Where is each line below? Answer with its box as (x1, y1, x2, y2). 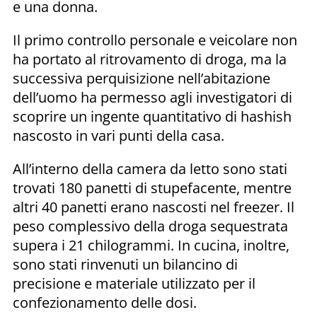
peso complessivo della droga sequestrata (13, 216, 288, 236)
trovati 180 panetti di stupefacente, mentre (13, 178, 292, 197)
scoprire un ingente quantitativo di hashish (13, 106, 292, 126)
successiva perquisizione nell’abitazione (13, 68, 270, 88)
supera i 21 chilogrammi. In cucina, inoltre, (13, 235, 289, 255)
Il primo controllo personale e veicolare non (13, 30, 297, 50)
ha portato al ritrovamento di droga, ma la (13, 49, 287, 69)
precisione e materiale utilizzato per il (13, 273, 255, 293)
